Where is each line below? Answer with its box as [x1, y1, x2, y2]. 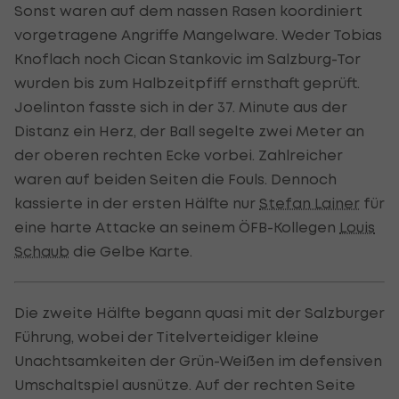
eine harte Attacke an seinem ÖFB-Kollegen [14, 218, 339, 237]
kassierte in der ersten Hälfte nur [14, 194, 259, 213]
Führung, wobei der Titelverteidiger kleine [14, 328, 319, 346]
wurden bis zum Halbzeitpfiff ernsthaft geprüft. [14, 74, 360, 93]
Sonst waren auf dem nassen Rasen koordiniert [14, 2, 362, 20]
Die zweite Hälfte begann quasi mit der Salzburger [14, 304, 385, 322]
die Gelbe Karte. [69, 242, 192, 261]
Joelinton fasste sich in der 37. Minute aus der [14, 98, 347, 117]
